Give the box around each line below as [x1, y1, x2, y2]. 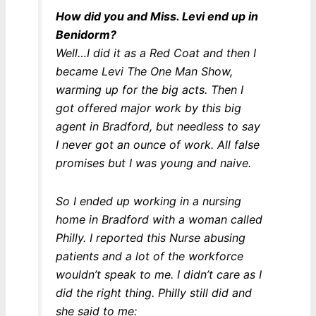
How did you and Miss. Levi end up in [55, 9, 258, 24]
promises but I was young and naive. [55, 156, 251, 171]
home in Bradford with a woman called [55, 212, 262, 227]
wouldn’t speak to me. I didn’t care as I [55, 267, 262, 282]
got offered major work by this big [55, 101, 241, 116]
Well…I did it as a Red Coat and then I [55, 46, 256, 61]
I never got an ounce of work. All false [55, 138, 260, 152]
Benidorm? [55, 28, 116, 42]
